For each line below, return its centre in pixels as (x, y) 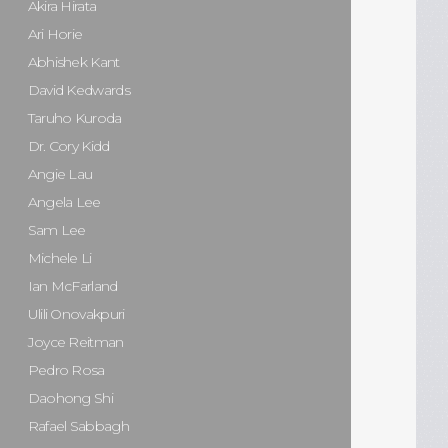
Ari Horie (55, 34)
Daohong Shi (70, 398)
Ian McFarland (72, 286)
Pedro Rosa (66, 370)
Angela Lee (64, 202)
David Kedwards (78, 90)
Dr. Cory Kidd (68, 146)
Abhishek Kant (73, 62)
